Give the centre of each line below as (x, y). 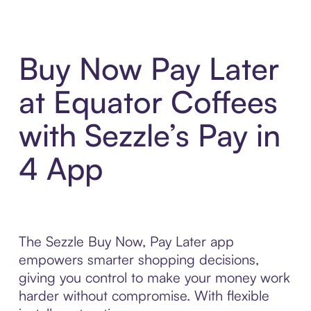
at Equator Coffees (148, 102)
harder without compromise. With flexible (144, 296)
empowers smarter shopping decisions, (138, 260)
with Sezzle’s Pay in (149, 135)
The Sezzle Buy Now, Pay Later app (126, 242)
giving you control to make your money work (154, 278)
